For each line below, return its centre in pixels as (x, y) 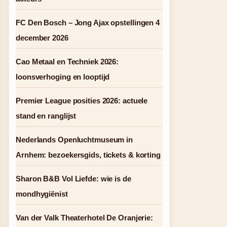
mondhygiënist (42, 194)
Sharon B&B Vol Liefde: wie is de (73, 179)
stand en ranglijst (46, 116)
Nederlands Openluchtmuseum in (74, 140)
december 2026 (42, 38)
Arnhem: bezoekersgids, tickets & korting (88, 155)
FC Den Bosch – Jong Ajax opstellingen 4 (88, 23)
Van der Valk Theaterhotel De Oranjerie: (85, 218)
